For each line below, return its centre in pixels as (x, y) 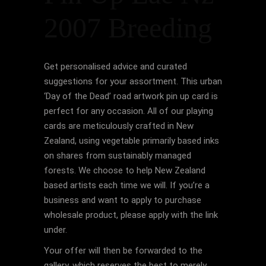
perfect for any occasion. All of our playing (129, 111)
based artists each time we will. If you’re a (127, 185)
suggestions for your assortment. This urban (133, 81)
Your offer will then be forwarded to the (123, 251)
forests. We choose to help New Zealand (125, 170)
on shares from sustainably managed (118, 156)
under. (56, 230)
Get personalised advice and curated (115, 66)
